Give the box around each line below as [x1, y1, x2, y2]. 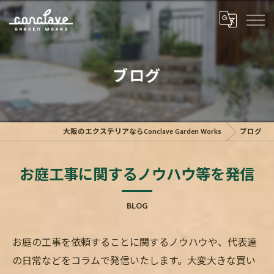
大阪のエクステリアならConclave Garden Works [63, 126, 221, 138]
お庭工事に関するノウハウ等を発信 [20, 163, 254, 188]
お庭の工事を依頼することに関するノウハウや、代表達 [12, 235, 257, 251]
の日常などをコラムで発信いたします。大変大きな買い [12, 253, 256, 270]
